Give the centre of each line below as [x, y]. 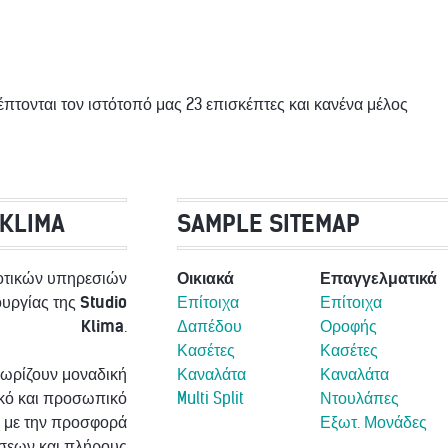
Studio [103, 301]
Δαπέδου [209, 325]
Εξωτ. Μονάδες [373, 421]
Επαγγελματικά [378, 277]
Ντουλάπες [359, 397]
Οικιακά [205, 277]
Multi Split [210, 397]
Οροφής [348, 325]
